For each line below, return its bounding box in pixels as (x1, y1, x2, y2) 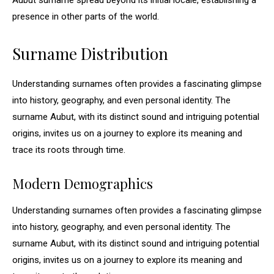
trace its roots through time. (12, 144, 125, 155)
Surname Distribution (12, 43, 168, 64)
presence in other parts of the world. (12, 11, 159, 22)
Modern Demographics (12, 174, 153, 193)
